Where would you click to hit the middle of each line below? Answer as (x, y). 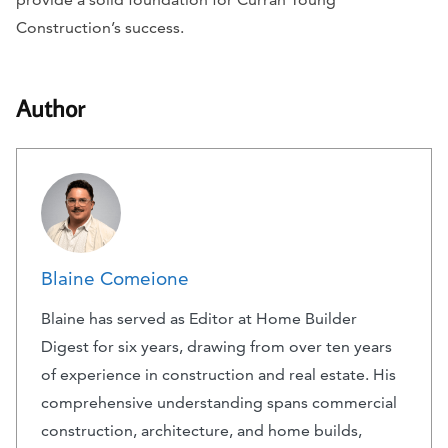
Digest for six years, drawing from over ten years (216, 347)
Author (50, 108)
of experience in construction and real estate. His (218, 375)
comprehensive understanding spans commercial (219, 403)
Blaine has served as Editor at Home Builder (199, 319)
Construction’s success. (100, 28)
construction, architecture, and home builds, (201, 431)
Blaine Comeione (115, 279)
